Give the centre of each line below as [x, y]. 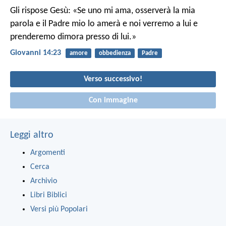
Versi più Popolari [59, 209]
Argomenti [48, 153]
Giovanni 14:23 [36, 53]
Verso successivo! [113, 79]
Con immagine [113, 100]
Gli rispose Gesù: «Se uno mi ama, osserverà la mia [103, 11]
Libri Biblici [49, 195]
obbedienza [115, 53]
